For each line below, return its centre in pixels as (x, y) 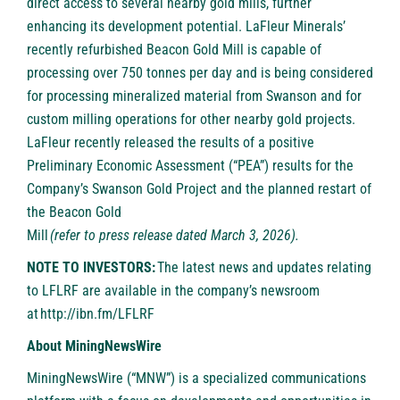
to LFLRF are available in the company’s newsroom (173, 291)
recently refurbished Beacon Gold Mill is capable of (174, 50)
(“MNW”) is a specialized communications (245, 379)
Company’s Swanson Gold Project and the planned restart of (199, 189)
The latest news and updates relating (263, 268)
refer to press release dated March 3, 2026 (173, 236)
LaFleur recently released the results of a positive (171, 143)
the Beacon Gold (74, 212)
